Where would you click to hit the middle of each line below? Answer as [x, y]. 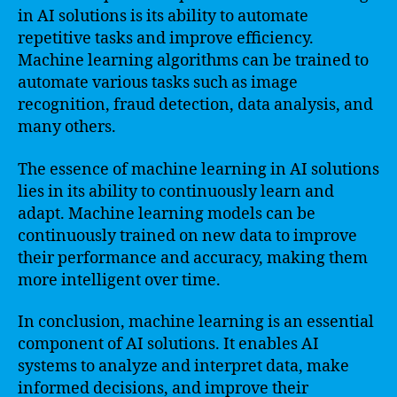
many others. [67, 127]
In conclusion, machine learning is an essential [196, 322]
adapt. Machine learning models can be [167, 214]
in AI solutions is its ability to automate [163, 16]
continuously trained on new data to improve [187, 236]
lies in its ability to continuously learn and [176, 191]
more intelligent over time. [119, 280]
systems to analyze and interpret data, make [183, 366]
